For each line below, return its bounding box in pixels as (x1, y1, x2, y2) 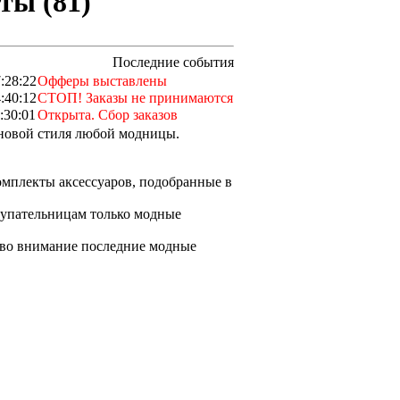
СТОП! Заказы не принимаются (37, 89, 233, 105)
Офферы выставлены (37, 72, 167, 88)
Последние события (112, 54, 234, 70)
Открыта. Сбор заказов (37, 106, 178, 122)
